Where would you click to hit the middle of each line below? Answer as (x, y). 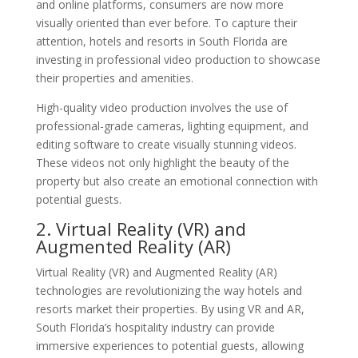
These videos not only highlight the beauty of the (162, 162)
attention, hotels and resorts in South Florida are (161, 41)
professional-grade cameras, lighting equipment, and (172, 125)
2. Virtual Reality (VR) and (141, 228)
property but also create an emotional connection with (177, 181)
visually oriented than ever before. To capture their (166, 22)
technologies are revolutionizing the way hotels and (169, 290)
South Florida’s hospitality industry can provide (155, 327)
